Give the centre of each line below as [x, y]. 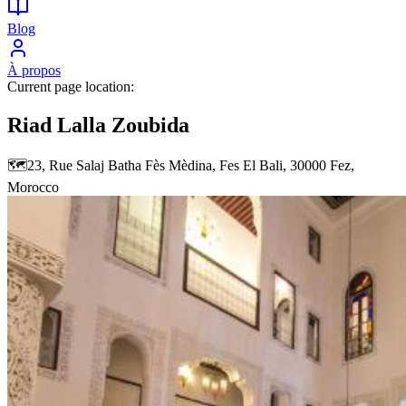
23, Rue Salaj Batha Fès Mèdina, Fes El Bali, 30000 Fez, [191, 166]
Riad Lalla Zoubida [98, 125]
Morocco [33, 188]
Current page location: [71, 86]
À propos [34, 70]
